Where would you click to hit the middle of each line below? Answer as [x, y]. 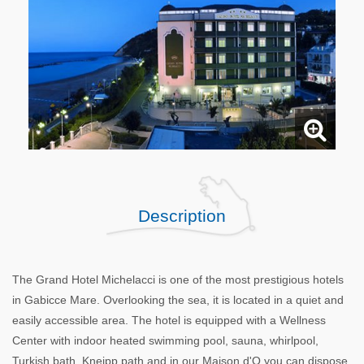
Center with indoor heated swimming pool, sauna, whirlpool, [165, 341]
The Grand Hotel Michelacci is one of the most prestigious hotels [178, 280]
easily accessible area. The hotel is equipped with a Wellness [169, 321]
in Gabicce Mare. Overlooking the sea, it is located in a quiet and [178, 300]
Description [182, 216]
